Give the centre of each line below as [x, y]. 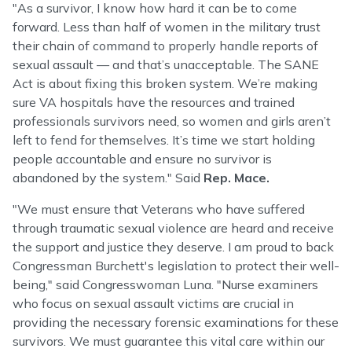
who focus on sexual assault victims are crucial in [153, 303]
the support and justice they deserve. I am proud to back [173, 247]
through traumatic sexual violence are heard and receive [173, 228]
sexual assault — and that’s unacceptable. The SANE [166, 64]
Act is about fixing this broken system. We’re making [165, 83]
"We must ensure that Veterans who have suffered [159, 209]
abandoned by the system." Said [108, 178]
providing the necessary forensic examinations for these [176, 322]
